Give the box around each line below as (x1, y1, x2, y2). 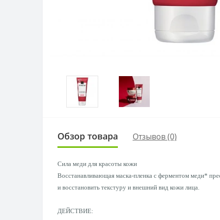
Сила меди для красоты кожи (57, 160, 137, 167)
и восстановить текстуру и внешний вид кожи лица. (57, 184, 199, 191)
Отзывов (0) (133, 131, 177, 142)
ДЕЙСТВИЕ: (57, 207, 93, 215)
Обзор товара (57, 130, 118, 142)
